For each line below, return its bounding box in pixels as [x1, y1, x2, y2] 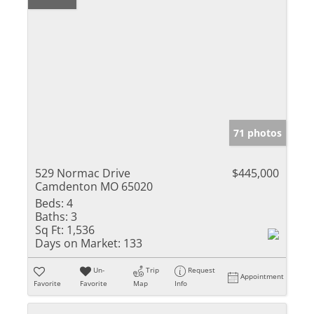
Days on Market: [35, 235, 121, 252]
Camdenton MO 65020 [35, 179, 153, 195]
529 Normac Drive [35, 165, 130, 182]
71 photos [233, 126, 282, 140]
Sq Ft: [35, 222, 64, 238]
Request [188, 265, 216, 275]
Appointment [240, 271, 285, 282]
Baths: [35, 209, 68, 225]
